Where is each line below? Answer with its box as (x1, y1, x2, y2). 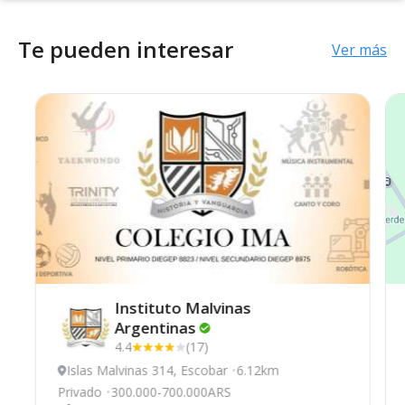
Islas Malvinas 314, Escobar (66, 362, 228, 379)
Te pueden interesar (18, 34, 233, 64)
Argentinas (114, 317, 196, 338)
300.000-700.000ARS (110, 383, 231, 400)
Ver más (332, 40, 387, 60)
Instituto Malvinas (114, 297, 251, 318)
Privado (57, 383, 102, 400)
